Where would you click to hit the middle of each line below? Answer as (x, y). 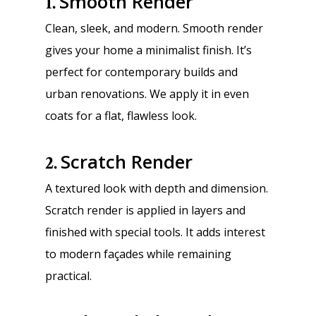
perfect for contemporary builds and (141, 72)
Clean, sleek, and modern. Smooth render (154, 28)
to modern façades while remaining (138, 254)
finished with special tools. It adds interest (155, 232)
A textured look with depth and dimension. (157, 188)
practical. (68, 276)
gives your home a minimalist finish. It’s (148, 50)
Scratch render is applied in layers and (145, 210)
